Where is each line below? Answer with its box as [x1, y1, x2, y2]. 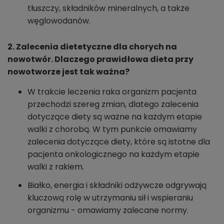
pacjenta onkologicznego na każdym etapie [27, 148, 199, 160]
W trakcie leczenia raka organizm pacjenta [27, 86, 196, 98]
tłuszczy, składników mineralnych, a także [27, 2, 189, 14]
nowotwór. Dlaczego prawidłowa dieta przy [7, 53, 193, 65]
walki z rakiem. [27, 161, 84, 173]
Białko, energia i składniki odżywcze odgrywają [27, 179, 206, 191]
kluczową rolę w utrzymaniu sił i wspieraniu [27, 192, 193, 204]
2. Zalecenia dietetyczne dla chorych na [7, 41, 177, 53]
